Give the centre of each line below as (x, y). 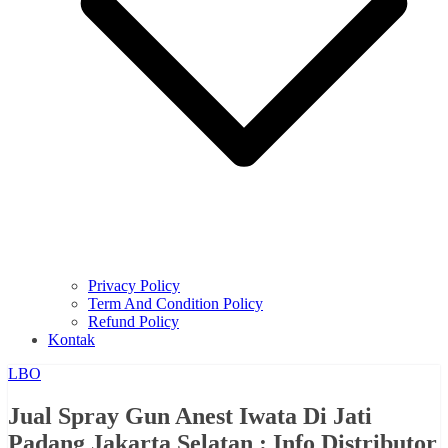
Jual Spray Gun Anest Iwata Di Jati (190, 416)
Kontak (71, 340)
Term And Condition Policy (175, 304)
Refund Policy (133, 322)
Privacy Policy (134, 286)
